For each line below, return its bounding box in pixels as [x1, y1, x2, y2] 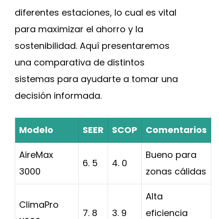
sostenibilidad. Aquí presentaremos [15, 40, 170, 52]
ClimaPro [19, 198, 59, 211]
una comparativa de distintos [15, 56, 145, 68]
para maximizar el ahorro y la [15, 23, 143, 35]
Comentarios [146, 124, 207, 136]
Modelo [19, 124, 53, 136]
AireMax [19, 149, 53, 161]
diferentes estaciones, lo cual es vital [15, 6, 176, 19]
